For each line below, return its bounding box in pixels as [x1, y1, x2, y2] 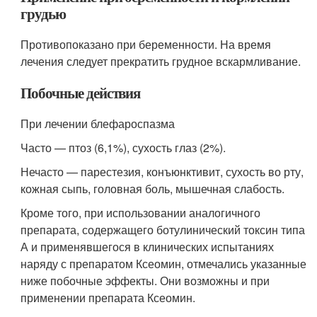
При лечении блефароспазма [21, 115, 175, 132]
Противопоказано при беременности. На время [21, 36, 272, 53]
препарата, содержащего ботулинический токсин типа [21, 221, 306, 238]
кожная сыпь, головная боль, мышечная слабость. [21, 180, 285, 197]
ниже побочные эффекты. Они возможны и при [21, 272, 270, 289]
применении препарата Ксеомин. [21, 289, 196, 306]
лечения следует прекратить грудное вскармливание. [21, 53, 301, 70]
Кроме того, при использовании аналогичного [21, 204, 261, 221]
